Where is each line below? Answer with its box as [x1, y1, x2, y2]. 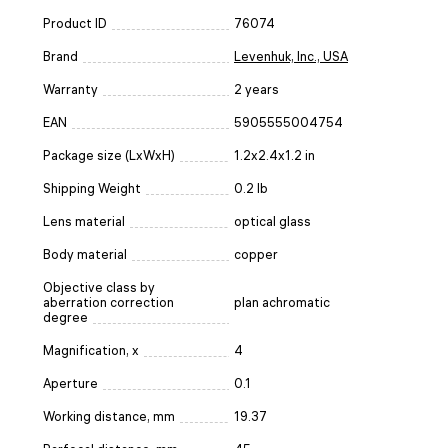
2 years [234, 81, 279, 97]
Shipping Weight [43, 180, 141, 196]
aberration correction [43, 294, 174, 310]
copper [234, 246, 278, 262]
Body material [43, 246, 127, 262]
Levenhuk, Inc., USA [234, 48, 348, 64]
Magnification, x [43, 342, 139, 358]
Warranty [43, 81, 98, 97]
